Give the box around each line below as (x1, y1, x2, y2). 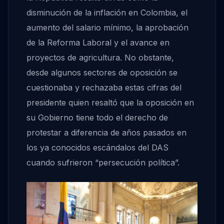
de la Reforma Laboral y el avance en (26, 37, 169, 48)
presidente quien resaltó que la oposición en (26, 97, 194, 108)
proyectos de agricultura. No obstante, (26, 52, 174, 63)
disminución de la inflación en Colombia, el (26, 7, 187, 18)
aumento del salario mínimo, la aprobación (26, 22, 188, 33)
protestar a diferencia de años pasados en (26, 127, 186, 138)
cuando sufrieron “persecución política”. (26, 157, 179, 168)
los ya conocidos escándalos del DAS (26, 142, 168, 153)
